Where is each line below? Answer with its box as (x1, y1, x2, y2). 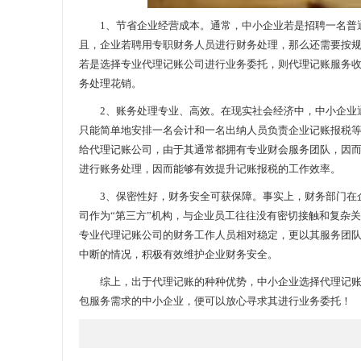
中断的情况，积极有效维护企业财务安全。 (79, 248, 278, 260)
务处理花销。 (79, 77, 142, 89)
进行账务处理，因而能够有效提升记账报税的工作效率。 (79, 163, 341, 175)
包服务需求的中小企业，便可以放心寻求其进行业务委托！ (79, 295, 351, 307)
